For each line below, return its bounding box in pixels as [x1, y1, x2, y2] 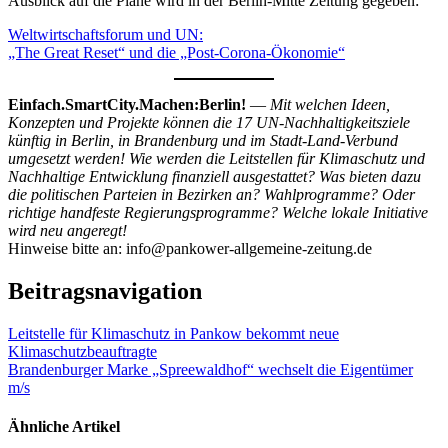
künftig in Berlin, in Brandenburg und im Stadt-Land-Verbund [8, 132, 398, 150]
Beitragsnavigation [8, 278, 202, 305]
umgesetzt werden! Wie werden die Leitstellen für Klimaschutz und [8, 150, 425, 168]
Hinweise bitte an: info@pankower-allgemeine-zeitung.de [8, 240, 372, 258]
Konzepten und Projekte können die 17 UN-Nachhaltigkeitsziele [8, 114, 410, 132]
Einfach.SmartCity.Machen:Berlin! [8, 96, 250, 114]
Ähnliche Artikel [8, 418, 120, 436]
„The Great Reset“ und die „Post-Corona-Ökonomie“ [8, 44, 345, 62]
